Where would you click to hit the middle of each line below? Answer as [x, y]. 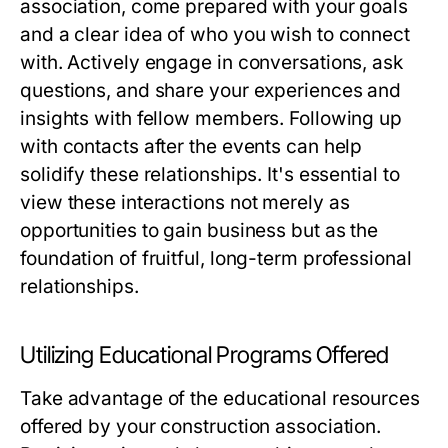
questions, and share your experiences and [211, 91]
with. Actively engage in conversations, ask [211, 63]
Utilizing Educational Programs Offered [204, 355]
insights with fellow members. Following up [211, 119]
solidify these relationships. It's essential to [210, 175]
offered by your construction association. [201, 427]
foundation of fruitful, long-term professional [216, 259]
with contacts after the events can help [191, 147]
